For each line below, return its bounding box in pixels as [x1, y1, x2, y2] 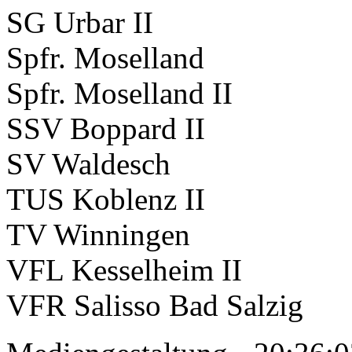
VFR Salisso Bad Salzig [6, 288, 303, 322]
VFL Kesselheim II [6, 252, 242, 287]
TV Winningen [6, 217, 190, 251]
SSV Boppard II [6, 111, 205, 145]
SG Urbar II [6, 5, 153, 39]
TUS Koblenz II [6, 181, 205, 216]
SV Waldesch [6, 146, 170, 181]
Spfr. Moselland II [6, 75, 233, 110]
